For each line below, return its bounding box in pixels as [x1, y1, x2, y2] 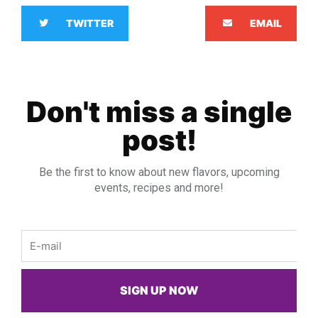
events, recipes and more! [94, 180, 224, 194]
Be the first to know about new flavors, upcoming [38, 165, 280, 179]
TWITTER [66, 16, 114, 29]
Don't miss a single [26, 94, 292, 129]
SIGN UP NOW [119, 283, 199, 298]
